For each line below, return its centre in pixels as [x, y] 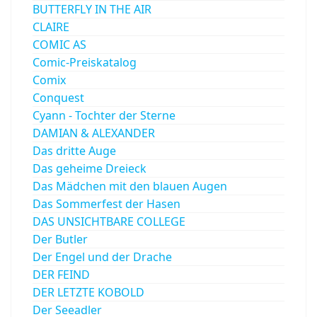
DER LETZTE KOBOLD [88, 292]
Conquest [58, 97]
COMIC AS [59, 44]
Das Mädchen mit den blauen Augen [130, 186]
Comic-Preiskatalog [85, 62]
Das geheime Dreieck [90, 168]
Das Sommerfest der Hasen [106, 203]
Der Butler [60, 239]
